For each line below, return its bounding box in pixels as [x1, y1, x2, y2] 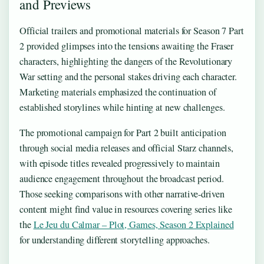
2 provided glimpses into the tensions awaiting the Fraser [19, 39, 234, 53]
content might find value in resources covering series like [19, 203, 233, 216]
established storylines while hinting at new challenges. [19, 101, 225, 114]
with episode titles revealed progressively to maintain [19, 157, 220, 170]
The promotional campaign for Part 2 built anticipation [19, 126, 226, 140]
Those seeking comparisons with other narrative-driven [19, 187, 225, 201]
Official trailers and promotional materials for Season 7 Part [19, 24, 244, 38]
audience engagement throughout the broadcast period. [19, 172, 224, 186]
